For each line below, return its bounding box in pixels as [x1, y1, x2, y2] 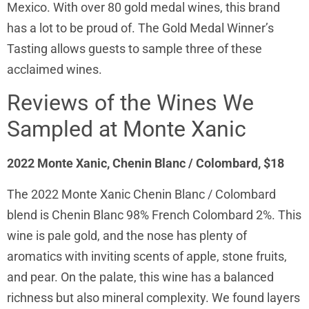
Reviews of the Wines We [7, 90, 254, 117]
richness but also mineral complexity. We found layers [7, 290, 300, 305]
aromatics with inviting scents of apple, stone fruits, [7, 248, 287, 263]
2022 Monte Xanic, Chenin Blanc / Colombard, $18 [7, 156, 284, 171]
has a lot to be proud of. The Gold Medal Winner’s [7, 20, 274, 35]
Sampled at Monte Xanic [7, 116, 246, 143]
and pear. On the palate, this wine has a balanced [7, 269, 274, 284]
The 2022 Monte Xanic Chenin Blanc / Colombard [7, 186, 276, 201]
